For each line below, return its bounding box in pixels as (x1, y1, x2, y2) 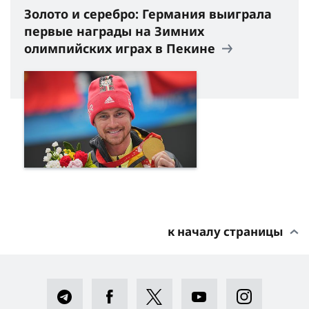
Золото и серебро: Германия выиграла (24, 5, 272, 22)
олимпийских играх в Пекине (24, 39, 219, 57)
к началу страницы (168, 223, 283, 240)
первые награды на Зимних (24, 22, 204, 39)
